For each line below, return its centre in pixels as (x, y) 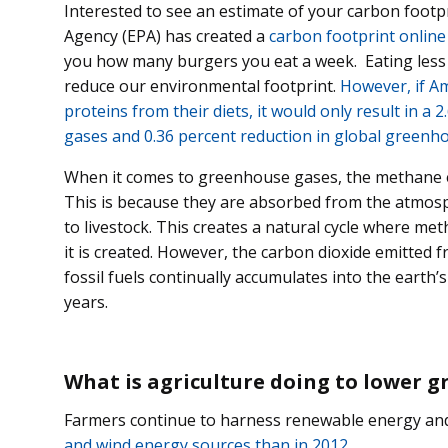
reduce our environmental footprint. (202, 86)
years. (90, 302)
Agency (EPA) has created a (166, 36)
